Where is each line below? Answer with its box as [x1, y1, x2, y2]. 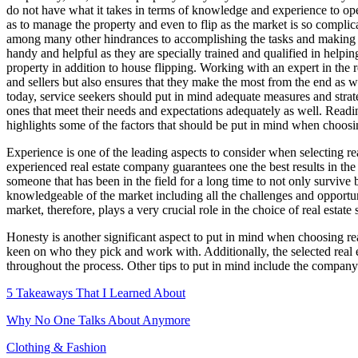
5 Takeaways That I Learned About [6, 286, 185, 300]
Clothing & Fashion [6, 340, 106, 355]
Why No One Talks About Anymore [6, 313, 190, 328]
